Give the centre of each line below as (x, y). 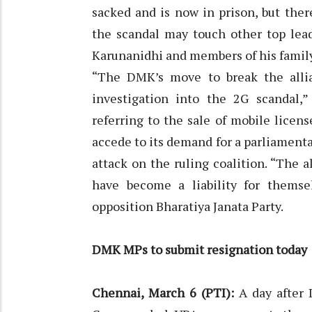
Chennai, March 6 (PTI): (165, 293)
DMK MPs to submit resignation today (200, 250)
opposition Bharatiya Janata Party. (188, 206)
